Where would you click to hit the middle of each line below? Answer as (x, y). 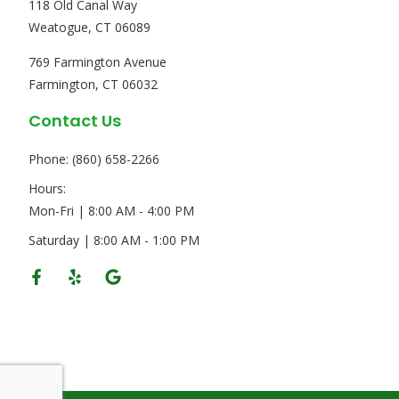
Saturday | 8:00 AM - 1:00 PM (114, 240)
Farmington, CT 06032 (94, 84)
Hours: (48, 189)
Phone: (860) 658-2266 (94, 159)
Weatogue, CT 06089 (90, 27)
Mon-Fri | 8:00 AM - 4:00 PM (112, 211)
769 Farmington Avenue (98, 61)
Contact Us (75, 121)
